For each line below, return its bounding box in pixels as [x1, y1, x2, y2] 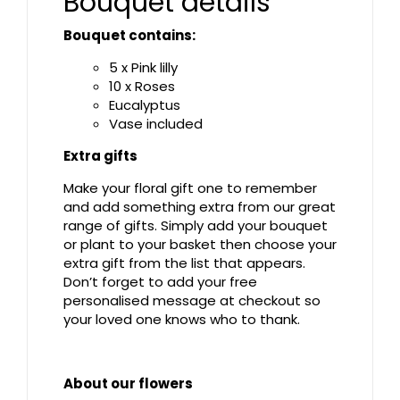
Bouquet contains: [63, 26, 196, 46]
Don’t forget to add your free [63, 272, 257, 292]
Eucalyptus [109, 96, 180, 115]
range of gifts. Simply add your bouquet [63, 216, 328, 236]
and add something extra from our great [63, 197, 336, 217]
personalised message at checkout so [63, 291, 321, 311]
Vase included [109, 114, 203, 134]
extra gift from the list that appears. [63, 254, 305, 273]
